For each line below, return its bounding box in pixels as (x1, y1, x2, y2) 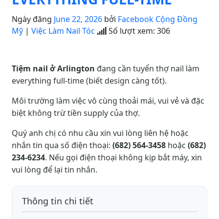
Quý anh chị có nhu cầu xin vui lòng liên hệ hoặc (12, 128, 189, 139)
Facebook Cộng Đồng (118, 14, 197, 25)
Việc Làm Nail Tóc (31, 25, 95, 37)
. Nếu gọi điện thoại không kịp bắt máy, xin (45, 152, 202, 163)
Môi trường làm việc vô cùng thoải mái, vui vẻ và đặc (12, 95, 204, 107)
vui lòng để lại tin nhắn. (12, 164, 97, 175)
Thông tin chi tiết (22, 195, 93, 207)
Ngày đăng (12, 14, 54, 25)
